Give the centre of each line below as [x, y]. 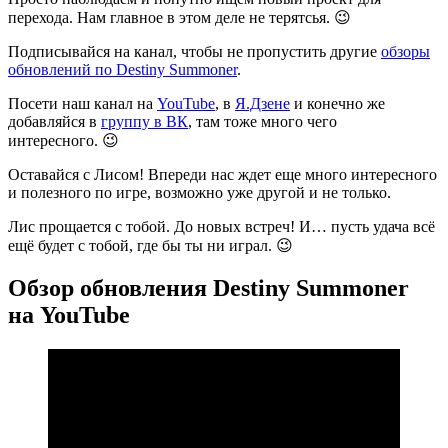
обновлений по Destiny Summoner [122, 70]
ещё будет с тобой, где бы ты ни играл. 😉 [150, 246]
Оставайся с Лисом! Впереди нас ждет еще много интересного [222, 175]
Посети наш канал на [82, 104]
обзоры [405, 52]
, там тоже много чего [262, 122]
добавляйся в [54, 122]
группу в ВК [144, 122]
